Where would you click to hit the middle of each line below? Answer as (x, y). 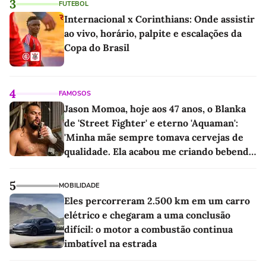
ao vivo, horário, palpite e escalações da (153, 34)
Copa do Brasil (97, 48)
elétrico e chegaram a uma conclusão (147, 215)
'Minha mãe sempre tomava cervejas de (154, 137)
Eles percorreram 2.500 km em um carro (157, 201)
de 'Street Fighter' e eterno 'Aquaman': (151, 123)
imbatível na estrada (110, 244)
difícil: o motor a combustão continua (148, 229)
